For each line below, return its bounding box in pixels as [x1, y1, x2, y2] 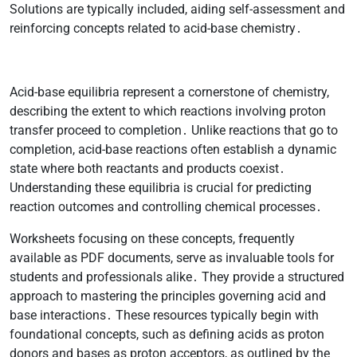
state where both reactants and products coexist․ [10, 160, 285, 176]
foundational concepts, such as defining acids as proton [10, 326, 324, 342]
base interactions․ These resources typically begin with [10, 307, 319, 323]
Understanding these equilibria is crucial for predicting [10, 179, 312, 195]
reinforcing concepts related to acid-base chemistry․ [10, 20, 302, 36]
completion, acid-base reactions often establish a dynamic [10, 141, 336, 157]
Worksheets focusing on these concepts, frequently [10, 230, 295, 246]
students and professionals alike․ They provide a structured [10, 269, 344, 284]
